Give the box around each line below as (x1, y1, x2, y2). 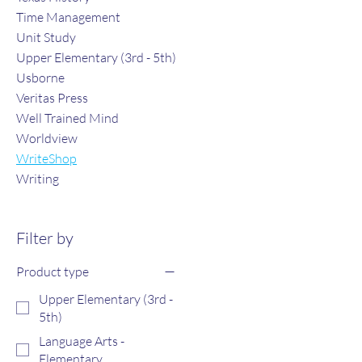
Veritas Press (16, 89, 88, 106)
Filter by (16, 227, 74, 248)
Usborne (16, 69, 65, 86)
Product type (16, 263, 89, 280)
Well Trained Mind (16, 109, 119, 126)
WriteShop (16, 149, 77, 166)
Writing (16, 170, 59, 187)
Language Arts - (39, 332, 124, 349)
